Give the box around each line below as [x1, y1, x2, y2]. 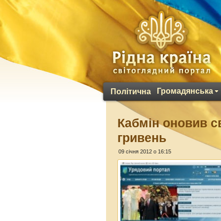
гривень [117, 131, 167, 145]
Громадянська [157, 87, 213, 95]
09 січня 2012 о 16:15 [118, 148, 172, 154]
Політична [110, 87, 151, 96]
